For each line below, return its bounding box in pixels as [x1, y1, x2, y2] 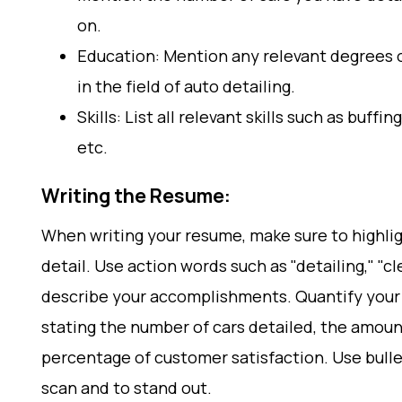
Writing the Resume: [41, 183, 231, 208]
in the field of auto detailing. [77, 75, 295, 97]
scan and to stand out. [41, 377, 212, 398]
